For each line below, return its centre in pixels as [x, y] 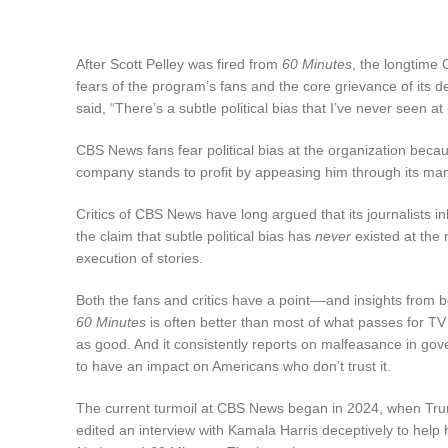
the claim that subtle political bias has [195, 235]
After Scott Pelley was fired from [177, 63]
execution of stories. [139, 257]
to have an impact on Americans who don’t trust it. [233, 365]
